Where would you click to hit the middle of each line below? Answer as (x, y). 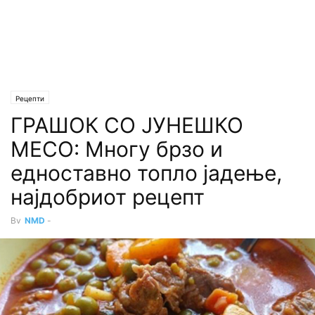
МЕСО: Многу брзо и (117, 149)
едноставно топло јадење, (146, 173)
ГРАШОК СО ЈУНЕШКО (127, 125)
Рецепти (30, 98)
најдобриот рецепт (108, 197)
